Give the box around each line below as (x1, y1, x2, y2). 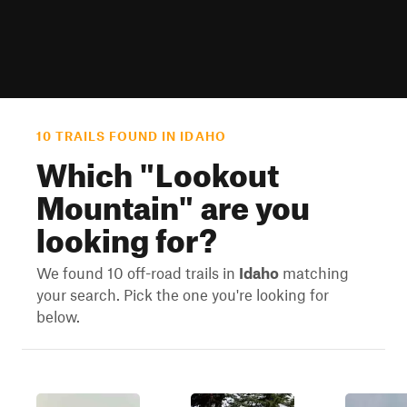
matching (279, 263, 349, 282)
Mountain (36, 176, 178, 227)
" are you (178, 176, 310, 227)
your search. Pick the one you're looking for (36, 285, 329, 303)
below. (36, 307, 80, 325)
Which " (36, 144, 155, 194)
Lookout (155, 144, 279, 194)
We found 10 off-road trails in (36, 263, 239, 282)
